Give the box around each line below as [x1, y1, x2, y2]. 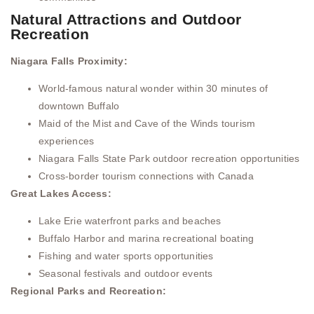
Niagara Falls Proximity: [11, 55, 128, 67]
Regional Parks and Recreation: [11, 285, 166, 297]
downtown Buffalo [39, 100, 120, 111]
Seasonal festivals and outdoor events [39, 268, 213, 280]
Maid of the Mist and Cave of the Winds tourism [39, 118, 256, 129]
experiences [39, 135, 95, 146]
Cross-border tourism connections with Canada [39, 170, 254, 182]
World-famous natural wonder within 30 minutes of [39, 83, 268, 94]
